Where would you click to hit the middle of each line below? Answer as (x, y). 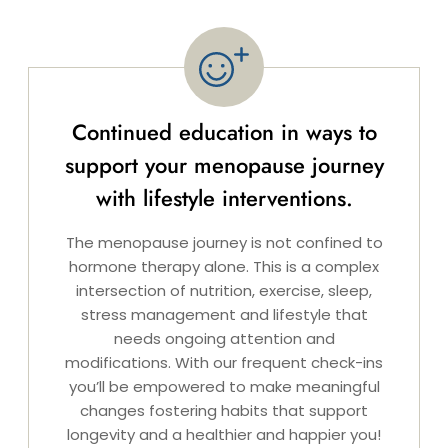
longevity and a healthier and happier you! (224, 435)
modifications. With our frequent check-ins (224, 363)
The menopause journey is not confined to (224, 243)
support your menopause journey (224, 165)
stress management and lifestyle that (224, 315)
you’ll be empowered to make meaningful (224, 387)
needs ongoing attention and (224, 339)
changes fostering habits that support (224, 411)
